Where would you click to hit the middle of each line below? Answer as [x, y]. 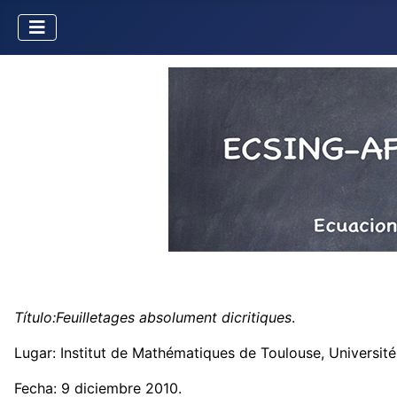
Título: [35, 317]
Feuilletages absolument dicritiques [174, 317]
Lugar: [37, 353]
